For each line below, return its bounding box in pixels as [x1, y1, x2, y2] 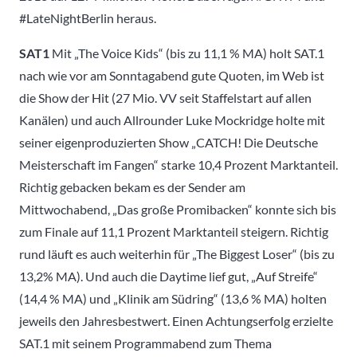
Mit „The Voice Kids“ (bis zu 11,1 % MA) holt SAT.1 [49, 45, 324, 61]
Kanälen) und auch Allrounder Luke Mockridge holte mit [19, 112, 325, 127]
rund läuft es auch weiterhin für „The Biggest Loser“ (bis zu [19, 245, 335, 261]
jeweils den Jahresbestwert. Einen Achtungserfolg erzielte [19, 312, 333, 328]
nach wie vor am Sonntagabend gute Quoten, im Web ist [19, 67, 324, 83]
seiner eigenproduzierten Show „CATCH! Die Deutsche [19, 134, 318, 150]
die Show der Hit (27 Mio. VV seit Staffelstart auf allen [19, 89, 312, 105]
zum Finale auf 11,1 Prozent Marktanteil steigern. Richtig [19, 223, 328, 239]
